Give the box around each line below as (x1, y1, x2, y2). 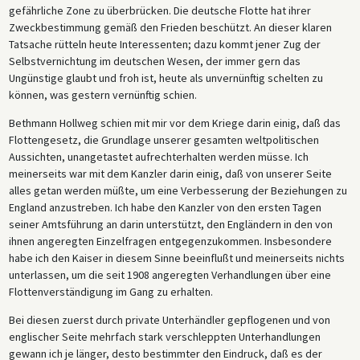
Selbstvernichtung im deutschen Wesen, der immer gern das (8, 54, 301, 69)
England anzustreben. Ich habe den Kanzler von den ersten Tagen (8, 200, 321, 215)
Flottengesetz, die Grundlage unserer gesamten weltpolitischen (8, 133, 319, 148)
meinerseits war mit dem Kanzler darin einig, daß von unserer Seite (8, 166, 332, 182)
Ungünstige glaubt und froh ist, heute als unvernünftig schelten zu (8, 71, 323, 86)
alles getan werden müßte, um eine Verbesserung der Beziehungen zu (8, 183, 347, 198)
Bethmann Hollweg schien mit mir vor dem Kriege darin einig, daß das (8, 116, 341, 131)
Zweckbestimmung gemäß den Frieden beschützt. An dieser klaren (8, 20, 332, 35)
